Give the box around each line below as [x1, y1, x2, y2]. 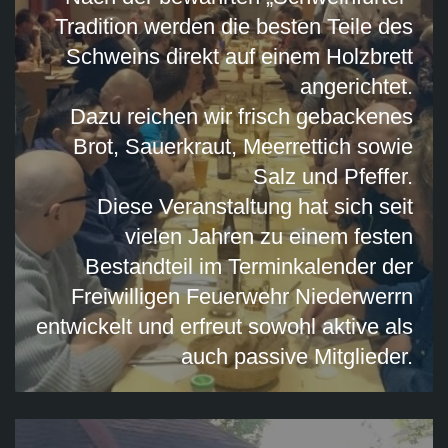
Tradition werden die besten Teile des [55, 14, 413, 40]
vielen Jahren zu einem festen [125, 224, 413, 250]
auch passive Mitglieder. [181, 344, 413, 370]
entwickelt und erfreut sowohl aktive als [36, 314, 413, 340]
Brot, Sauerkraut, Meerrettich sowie [73, 134, 413, 160]
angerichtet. [300, 74, 413, 100]
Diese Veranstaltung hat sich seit [97, 194, 413, 220]
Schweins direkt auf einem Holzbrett [66, 44, 413, 70]
